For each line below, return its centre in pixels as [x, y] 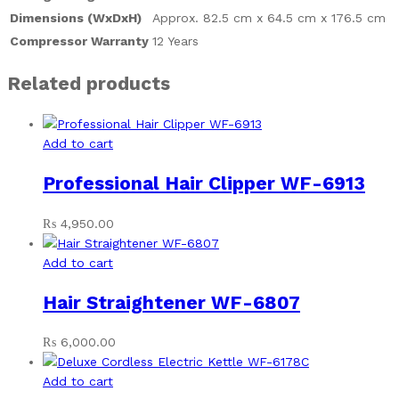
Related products [89, 84]
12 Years [175, 41]
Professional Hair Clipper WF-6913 [204, 183]
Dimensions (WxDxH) [76, 17]
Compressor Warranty [79, 41]
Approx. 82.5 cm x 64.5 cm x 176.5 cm [269, 17]
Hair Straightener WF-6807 [171, 302]
